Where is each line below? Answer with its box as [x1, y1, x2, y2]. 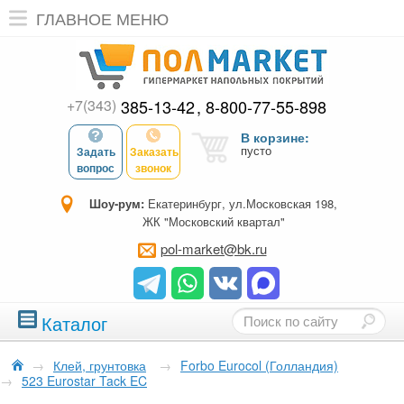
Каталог [41, 310, 107, 336]
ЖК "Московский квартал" [142, 213, 285, 230]
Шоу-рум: [89, 195, 144, 212]
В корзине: [241, 128, 309, 146]
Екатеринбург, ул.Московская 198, [144, 195, 337, 212]
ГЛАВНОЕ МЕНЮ [36, 6, 169, 30]
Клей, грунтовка [53, 356, 146, 374]
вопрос [77, 160, 115, 176]
